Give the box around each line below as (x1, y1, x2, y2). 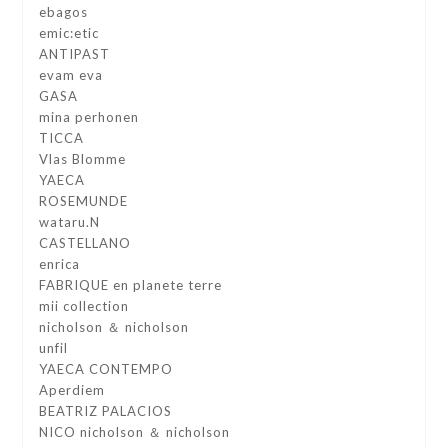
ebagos (39, 4, 89, 21)
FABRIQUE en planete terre (39, 277, 223, 294)
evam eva (39, 67, 104, 84)
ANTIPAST (39, 46, 111, 63)
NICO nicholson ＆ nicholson (39, 424, 231, 441)
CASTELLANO (39, 235, 132, 252)
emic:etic (39, 25, 100, 42)
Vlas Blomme (39, 151, 127, 168)
